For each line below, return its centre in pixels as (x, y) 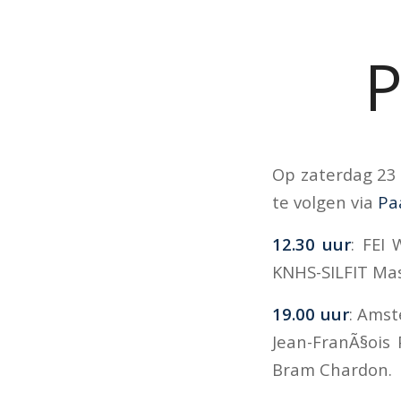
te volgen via (325, 202)
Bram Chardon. (332, 369)
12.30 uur (312, 243)
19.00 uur (311, 313)
